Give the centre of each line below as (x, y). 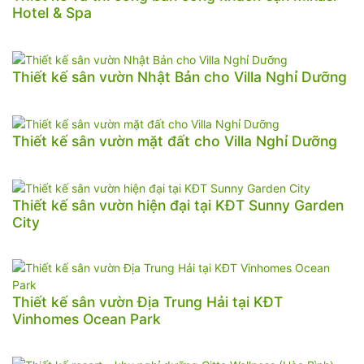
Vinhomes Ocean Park (87, 318)
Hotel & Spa (52, 13)
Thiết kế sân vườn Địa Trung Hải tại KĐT (147, 301)
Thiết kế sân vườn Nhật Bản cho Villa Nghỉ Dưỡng (180, 77)
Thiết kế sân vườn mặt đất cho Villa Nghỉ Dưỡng (175, 141)
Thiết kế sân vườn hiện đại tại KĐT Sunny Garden (178, 205)
